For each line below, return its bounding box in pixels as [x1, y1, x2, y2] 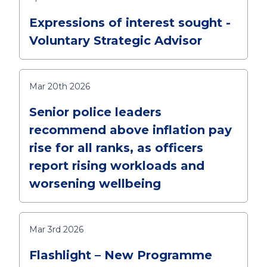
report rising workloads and [29, 159, 204, 173]
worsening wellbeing [29, 176, 161, 191]
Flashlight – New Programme [29, 248, 212, 262]
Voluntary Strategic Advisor [29, 33, 202, 48]
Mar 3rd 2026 [29, 224, 83, 235]
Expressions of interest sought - [29, 15, 231, 30]
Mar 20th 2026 [29, 81, 90, 92]
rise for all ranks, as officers [29, 141, 203, 155]
